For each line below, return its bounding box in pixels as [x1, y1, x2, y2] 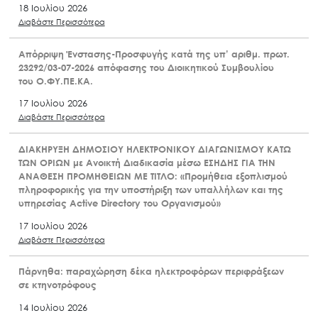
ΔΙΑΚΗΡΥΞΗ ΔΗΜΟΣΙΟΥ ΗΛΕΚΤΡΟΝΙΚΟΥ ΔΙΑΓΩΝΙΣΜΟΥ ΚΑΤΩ [18, 143, 291, 155]
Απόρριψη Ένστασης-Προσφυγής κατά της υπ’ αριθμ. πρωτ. [18, 48, 290, 60]
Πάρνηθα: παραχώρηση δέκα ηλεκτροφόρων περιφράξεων [18, 265, 284, 278]
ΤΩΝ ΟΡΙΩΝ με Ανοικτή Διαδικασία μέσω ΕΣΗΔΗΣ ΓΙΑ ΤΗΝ [18, 156, 275, 168]
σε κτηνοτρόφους [18, 279, 97, 291]
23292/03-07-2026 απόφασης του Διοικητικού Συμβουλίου [18, 61, 274, 73]
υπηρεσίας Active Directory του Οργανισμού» [18, 197, 221, 209]
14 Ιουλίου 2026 [18, 302, 87, 314]
